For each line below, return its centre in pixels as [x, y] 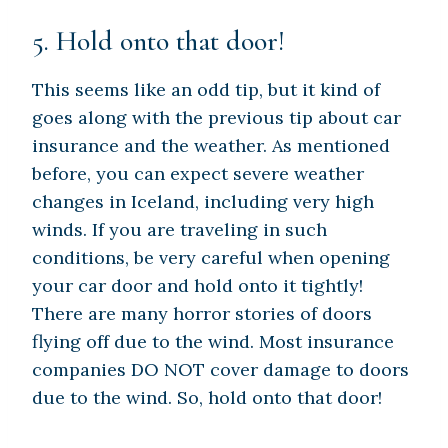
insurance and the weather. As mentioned [211, 146]
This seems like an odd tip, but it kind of [206, 90]
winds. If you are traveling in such [179, 230]
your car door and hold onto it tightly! [197, 286]
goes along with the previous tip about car [216, 118]
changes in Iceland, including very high [203, 202]
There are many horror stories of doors [202, 314]
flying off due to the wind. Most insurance [213, 342]
